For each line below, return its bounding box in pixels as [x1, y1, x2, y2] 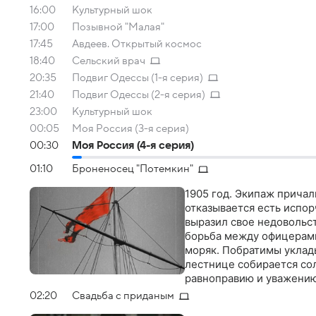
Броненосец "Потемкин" [72, 163, 193, 175]
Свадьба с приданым [72, 290, 174, 302]
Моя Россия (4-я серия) [72, 140, 194, 151]
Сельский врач [72, 55, 145, 66]
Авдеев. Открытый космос [72, 38, 202, 49]
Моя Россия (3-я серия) [72, 123, 189, 134]
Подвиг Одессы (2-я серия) [72, 89, 205, 100]
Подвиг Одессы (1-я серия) [72, 72, 203, 83]
